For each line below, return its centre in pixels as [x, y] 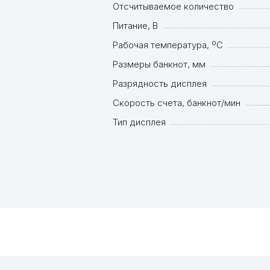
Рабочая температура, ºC [168, 45]
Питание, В [135, 26]
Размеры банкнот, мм [159, 64]
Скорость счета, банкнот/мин [177, 103]
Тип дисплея [139, 122]
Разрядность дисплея [160, 84]
